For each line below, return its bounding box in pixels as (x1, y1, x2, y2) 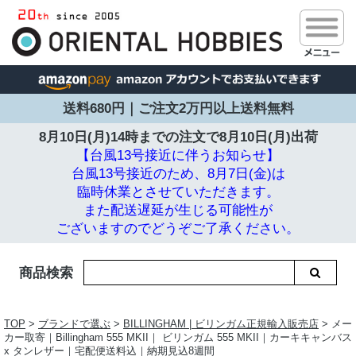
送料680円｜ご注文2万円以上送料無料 (62, 100, 294, 116)
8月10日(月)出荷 (219, 130, 318, 145)
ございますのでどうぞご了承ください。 (56, 221, 300, 236)
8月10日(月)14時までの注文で (38, 130, 219, 145)
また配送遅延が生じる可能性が (83, 203, 273, 218)
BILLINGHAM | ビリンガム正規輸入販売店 (123, 318, 319, 331)
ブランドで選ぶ (38, 318, 110, 331)
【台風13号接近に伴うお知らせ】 (76, 148, 280, 163)
